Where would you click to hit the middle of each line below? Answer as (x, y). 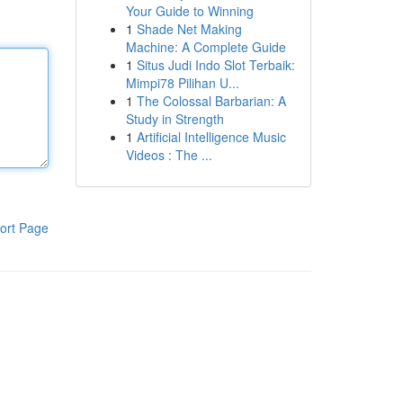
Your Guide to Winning (189, 11)
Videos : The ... (169, 155)
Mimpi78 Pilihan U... (182, 83)
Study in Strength (175, 119)
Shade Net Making (189, 29)
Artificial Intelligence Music (211, 137)
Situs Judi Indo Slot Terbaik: (215, 65)
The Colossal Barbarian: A (211, 101)
